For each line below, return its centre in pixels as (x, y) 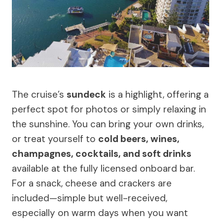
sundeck (86, 94)
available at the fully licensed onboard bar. (103, 168)
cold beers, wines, (139, 139)
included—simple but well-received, (90, 198)
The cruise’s (39, 94)
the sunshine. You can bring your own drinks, (108, 124)
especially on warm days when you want (100, 213)
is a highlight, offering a (157, 94)
